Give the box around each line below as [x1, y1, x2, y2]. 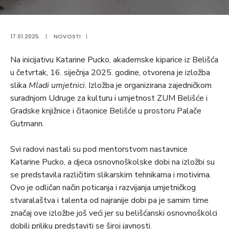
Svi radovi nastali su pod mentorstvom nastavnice [10, 144, 188, 155]
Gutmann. [10, 118, 44, 130]
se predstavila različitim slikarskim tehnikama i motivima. [10, 169, 211, 181]
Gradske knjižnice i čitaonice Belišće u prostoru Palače [10, 105, 201, 117]
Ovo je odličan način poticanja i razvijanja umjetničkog [10, 182, 196, 194]
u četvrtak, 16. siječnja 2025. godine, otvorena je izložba [10, 67, 210, 79]
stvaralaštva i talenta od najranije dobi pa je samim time [10, 195, 209, 207]
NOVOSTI [54, 32, 81, 41]
